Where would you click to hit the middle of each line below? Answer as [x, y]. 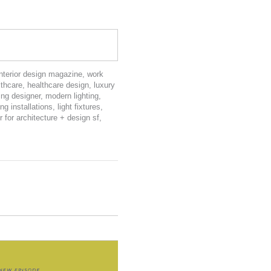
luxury [104, 85]
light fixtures [79, 106]
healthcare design [58, 85]
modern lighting [72, 96]
